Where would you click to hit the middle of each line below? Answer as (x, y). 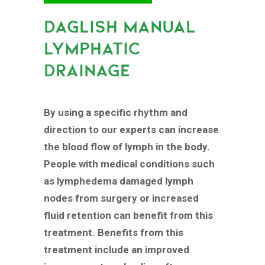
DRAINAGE (87, 70)
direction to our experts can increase (131, 130)
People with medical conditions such (129, 164)
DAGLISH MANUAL (120, 26)
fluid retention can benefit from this (128, 216)
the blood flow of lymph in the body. (127, 147)
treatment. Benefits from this (114, 233)
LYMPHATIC (92, 48)
